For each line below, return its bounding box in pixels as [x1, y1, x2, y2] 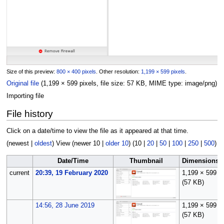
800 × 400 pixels [56, 68, 96, 74]
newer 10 [73, 140, 100, 147]
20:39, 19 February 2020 [35, 169, 108, 176]
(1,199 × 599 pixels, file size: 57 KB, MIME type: [40, 79, 185, 87]
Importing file [6, 92, 44, 100]
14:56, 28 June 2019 [35, 201, 94, 209]
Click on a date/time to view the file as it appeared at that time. [6, 127, 188, 134]
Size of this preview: [6, 68, 56, 74]
